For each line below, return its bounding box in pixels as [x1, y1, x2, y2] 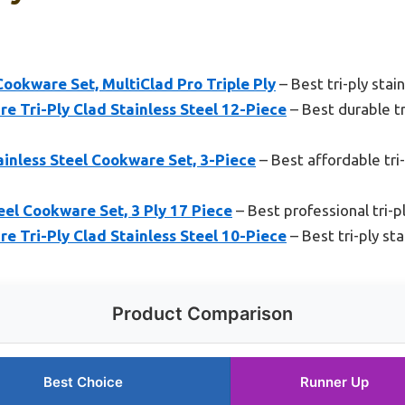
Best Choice [43, 373, 123, 391]
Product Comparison [112, 303, 293, 325]
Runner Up [300, 373, 369, 391]
